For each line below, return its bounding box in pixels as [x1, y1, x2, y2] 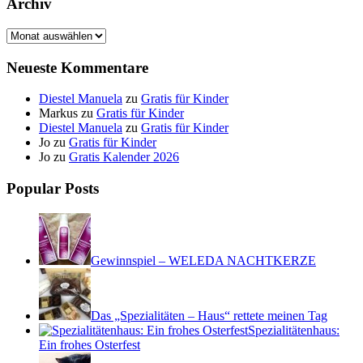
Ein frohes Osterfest [39, 337, 140, 352]
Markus [39, 106, 78, 121]
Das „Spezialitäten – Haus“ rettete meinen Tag [91, 308, 327, 322]
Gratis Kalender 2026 [69, 150, 179, 164]
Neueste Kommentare [6, 58, 148, 76]
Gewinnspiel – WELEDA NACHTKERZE [91, 253, 316, 267]
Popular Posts [6, 179, 99, 197]
